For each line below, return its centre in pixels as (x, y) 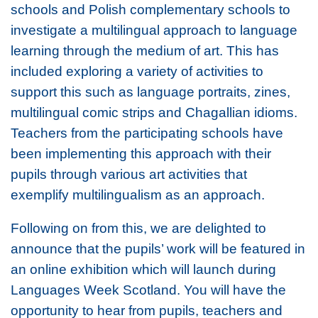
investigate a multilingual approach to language (154, 29)
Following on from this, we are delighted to (138, 227)
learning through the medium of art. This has (145, 50)
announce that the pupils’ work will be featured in (158, 248)
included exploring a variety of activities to (137, 71)
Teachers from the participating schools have (147, 132)
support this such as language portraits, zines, (150, 91)
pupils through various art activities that (129, 174)
